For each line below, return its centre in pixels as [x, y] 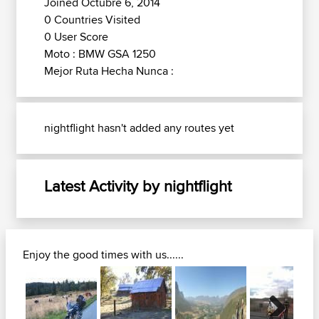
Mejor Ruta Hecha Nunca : [109, 71]
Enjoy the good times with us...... [103, 255]
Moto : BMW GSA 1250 [100, 54]
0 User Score [76, 37]
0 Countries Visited [92, 20]
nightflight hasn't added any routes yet [139, 128]
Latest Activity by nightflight [138, 186]
